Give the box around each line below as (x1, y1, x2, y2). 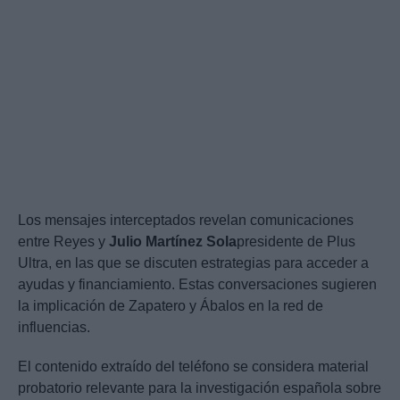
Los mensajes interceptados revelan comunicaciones (18, 212, 354, 229)
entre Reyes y (18, 234, 109, 250)
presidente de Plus (237, 234, 355, 250)
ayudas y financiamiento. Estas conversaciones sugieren (18, 277, 377, 293)
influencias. (18, 320, 90, 336)
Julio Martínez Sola (109, 234, 237, 250)
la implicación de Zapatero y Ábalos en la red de (18, 298, 323, 314)
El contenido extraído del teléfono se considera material (18, 359, 369, 375)
